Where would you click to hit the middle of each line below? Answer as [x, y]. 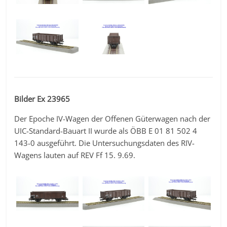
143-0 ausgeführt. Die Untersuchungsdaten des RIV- [105, 143]
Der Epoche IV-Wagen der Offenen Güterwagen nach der [112, 118]
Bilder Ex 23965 [42, 99]
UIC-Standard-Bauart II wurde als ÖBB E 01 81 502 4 [106, 130]
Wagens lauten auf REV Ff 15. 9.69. [75, 155]
